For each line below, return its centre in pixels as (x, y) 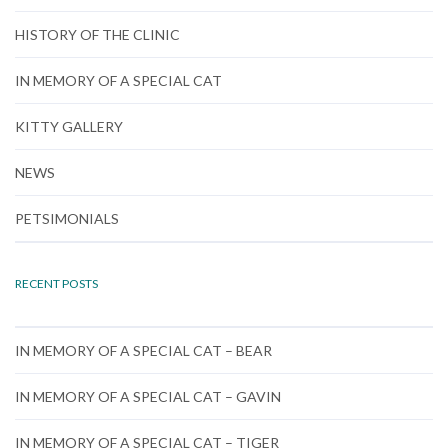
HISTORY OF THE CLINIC (97, 35)
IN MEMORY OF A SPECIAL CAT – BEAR (143, 351)
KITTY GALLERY (69, 127)
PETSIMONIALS (67, 219)
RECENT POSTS (56, 284)
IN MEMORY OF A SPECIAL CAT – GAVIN (148, 397)
